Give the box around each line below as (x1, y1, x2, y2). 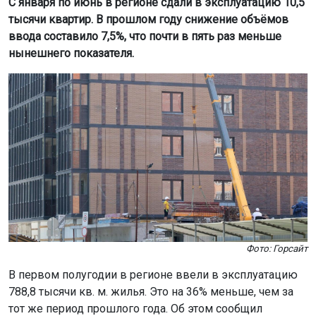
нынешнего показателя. (8, 47, 134, 60)
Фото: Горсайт (246, 243, 308, 254)
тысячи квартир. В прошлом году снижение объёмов (8, 13, 288, 26)
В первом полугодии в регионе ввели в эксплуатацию (8, 267, 298, 281)
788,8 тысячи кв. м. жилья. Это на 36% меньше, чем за (8, 284, 293, 298)
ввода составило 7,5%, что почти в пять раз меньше (8, 30, 281, 43)
